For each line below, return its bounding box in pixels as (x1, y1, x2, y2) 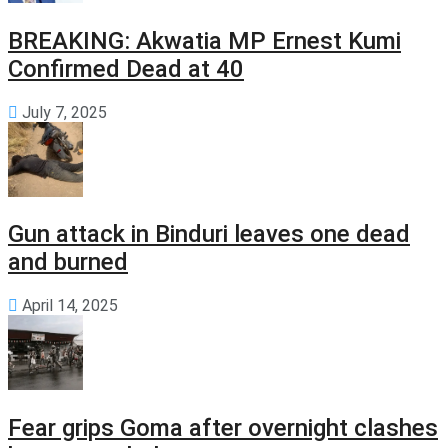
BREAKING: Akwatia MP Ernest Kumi (8, 26, 401, 55)
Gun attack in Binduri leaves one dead (8, 220, 410, 249)
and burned (8, 248, 128, 277)
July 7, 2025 (18, 102, 107, 122)
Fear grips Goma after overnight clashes (8, 414, 438, 443)
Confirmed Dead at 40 (8, 54, 244, 83)
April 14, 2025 (18, 296, 118, 316)
